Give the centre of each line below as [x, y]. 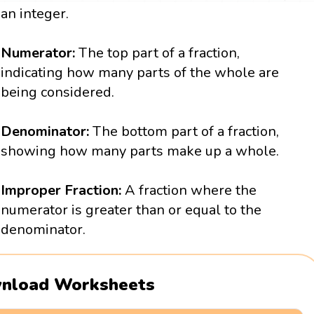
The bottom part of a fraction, [186, 132]
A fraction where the [191, 191]
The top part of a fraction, [158, 53]
